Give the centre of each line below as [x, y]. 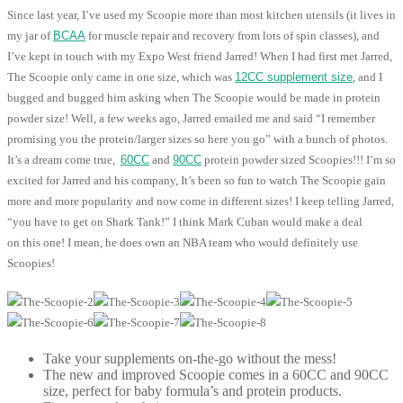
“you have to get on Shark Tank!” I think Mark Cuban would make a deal [185, 222]
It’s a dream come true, [64, 160]
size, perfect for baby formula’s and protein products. [193, 391]
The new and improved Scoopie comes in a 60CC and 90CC [216, 375]
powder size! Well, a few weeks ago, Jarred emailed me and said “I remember [191, 119]
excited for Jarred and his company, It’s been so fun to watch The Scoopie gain [197, 181]
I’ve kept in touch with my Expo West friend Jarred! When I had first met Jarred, [200, 57]
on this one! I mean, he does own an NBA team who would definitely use [183, 243]
